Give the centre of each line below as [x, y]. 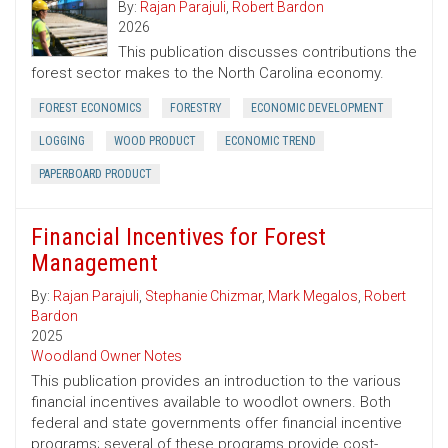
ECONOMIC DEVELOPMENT [317, 108]
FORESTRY [196, 108]
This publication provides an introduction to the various [216, 381]
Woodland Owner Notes [106, 356]
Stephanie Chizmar [203, 296]
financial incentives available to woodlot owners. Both [211, 402]
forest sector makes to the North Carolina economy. [207, 73]
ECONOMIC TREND [270, 141]
